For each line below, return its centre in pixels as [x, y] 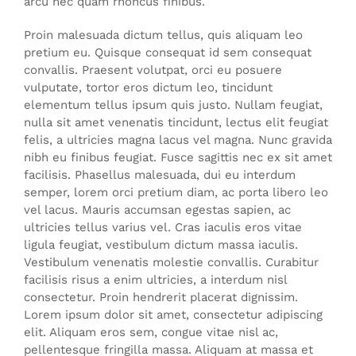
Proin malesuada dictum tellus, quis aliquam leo [163, 35]
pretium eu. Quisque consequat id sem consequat [168, 52]
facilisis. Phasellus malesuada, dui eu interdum [160, 174]
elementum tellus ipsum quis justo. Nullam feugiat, [173, 104]
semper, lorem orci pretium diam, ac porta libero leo [176, 192]
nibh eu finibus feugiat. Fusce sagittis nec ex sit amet [178, 157]
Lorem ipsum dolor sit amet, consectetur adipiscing [173, 314]
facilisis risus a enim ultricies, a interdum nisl [155, 279]
